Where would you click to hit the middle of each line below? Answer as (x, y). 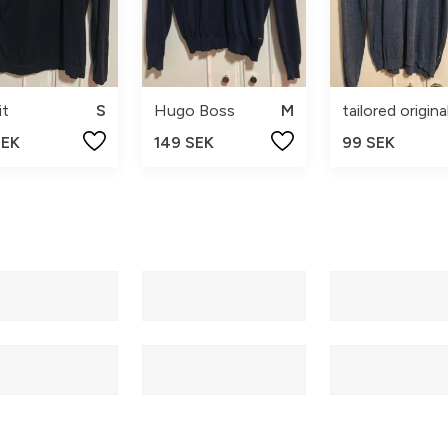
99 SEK (368, 143)
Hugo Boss (195, 111)
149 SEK (184, 143)
